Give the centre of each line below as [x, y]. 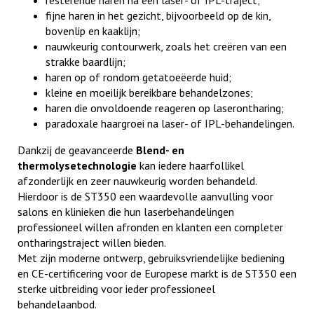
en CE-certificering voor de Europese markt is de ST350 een [157, 273]
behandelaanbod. [57, 304]
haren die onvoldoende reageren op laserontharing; [165, 108]
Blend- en [160, 150]
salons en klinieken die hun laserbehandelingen [126, 212]
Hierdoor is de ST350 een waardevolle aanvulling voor [145, 196]
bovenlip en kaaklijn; [93, 31]
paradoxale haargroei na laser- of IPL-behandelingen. [170, 123]
